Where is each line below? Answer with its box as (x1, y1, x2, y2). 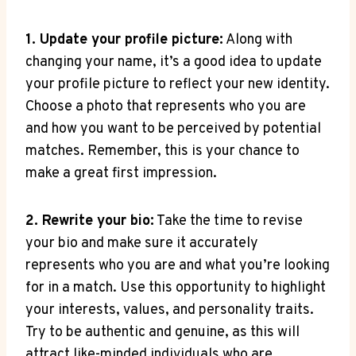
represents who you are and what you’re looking (25, 256, 330, 275)
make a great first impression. (25, 164, 217, 183)
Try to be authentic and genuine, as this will (25, 323, 300, 342)
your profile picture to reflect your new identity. (25, 75, 330, 94)
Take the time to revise (154, 211, 303, 230)
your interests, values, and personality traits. (25, 300, 314, 319)
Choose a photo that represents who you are (25, 97, 306, 116)
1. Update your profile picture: (25, 30, 223, 49)
